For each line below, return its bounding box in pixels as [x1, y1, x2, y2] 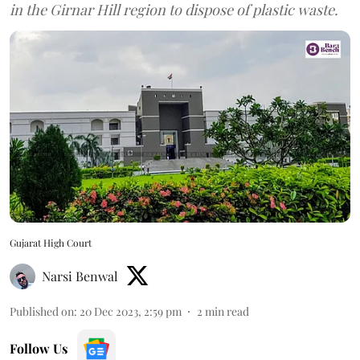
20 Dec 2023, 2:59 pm [80, 303, 182, 319]
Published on [10, 303, 74, 319]
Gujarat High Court [10, 235, 92, 249]
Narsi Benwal [42, 267, 118, 284]
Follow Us [10, 339, 67, 357]
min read [205, 303, 249, 319]
